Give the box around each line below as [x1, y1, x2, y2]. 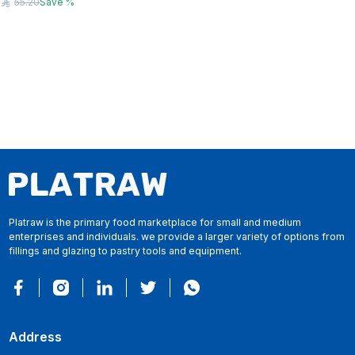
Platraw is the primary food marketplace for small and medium [8, 216, 301, 228]
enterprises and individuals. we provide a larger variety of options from [8, 231, 345, 242]
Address [8, 330, 62, 345]
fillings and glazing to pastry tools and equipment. [8, 245, 242, 257]
